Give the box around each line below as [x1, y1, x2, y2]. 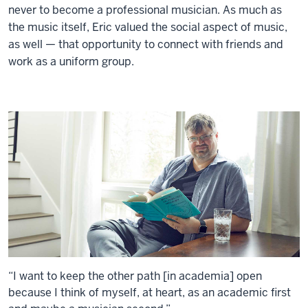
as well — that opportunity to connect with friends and [8, 37, 283, 52]
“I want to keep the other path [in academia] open [8, 269, 262, 284]
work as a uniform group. [8, 54, 134, 69]
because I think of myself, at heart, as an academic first [8, 285, 291, 300]
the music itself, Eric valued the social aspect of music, [8, 20, 287, 35]
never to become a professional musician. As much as [8, 3, 282, 18]
